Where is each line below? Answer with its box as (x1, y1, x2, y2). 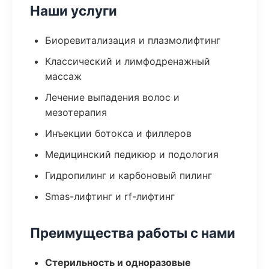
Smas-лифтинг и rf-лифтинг (45, 190, 175, 202)
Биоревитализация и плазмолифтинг (45, 34, 220, 46)
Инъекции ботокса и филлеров (45, 127, 192, 139)
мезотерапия (45, 106, 107, 118)
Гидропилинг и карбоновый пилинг (45, 169, 212, 181)
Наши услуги (30, 2, 117, 19)
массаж (45, 70, 82, 82)
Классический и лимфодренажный (45, 55, 210, 67)
